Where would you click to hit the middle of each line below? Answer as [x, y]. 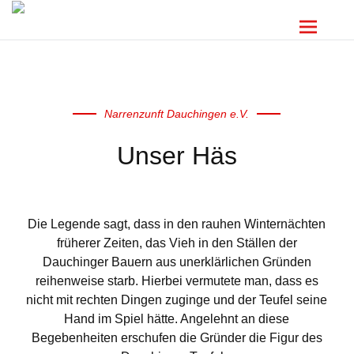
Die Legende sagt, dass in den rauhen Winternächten [177, 224]
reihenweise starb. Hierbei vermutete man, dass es [177, 281]
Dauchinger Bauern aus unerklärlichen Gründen [177, 262]
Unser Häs [177, 156]
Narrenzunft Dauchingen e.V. [177, 114]
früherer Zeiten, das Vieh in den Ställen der [177, 243]
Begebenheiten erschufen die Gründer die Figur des [177, 338]
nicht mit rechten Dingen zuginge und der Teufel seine [177, 300]
